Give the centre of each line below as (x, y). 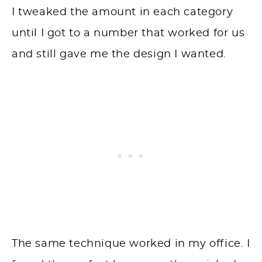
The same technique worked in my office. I (131, 244)
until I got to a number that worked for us (128, 34)
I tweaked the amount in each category (123, 13)
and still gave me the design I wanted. (119, 55)
